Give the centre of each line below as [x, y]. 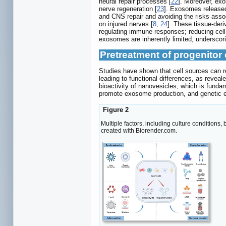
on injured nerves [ [126, 24]
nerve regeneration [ [128, 9]
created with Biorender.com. [139, 130]
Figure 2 [115, 110]
